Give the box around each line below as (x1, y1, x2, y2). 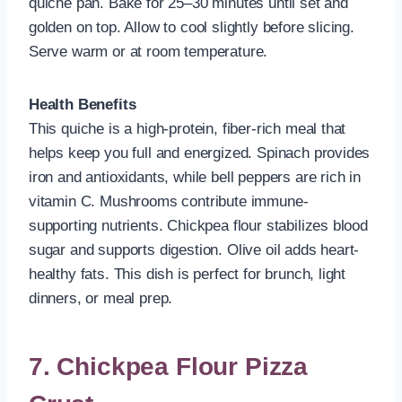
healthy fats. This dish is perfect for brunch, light (29, 266, 346, 284)
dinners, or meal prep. (29, 290, 173, 308)
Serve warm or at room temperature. (29, 43, 268, 61)
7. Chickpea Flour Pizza (29, 353, 309, 381)
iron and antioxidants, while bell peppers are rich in (29, 169, 361, 187)
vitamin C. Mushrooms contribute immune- (29, 193, 309, 211)
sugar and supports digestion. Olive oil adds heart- (29, 241, 360, 259)
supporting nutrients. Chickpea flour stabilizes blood (29, 217, 368, 235)
